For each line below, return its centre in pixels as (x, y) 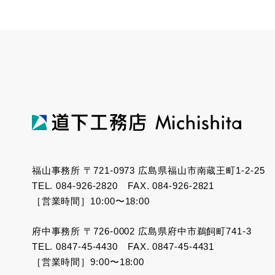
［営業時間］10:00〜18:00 (91, 201)
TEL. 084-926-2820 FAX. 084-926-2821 (123, 186)
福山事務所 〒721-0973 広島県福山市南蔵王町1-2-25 (148, 171)
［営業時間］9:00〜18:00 (88, 262)
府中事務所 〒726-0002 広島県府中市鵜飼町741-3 (141, 231)
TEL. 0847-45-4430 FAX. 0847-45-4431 (123, 247)
